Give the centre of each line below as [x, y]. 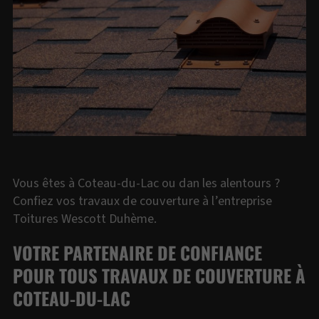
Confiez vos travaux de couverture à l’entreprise [143, 201]
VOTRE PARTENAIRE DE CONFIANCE [138, 252]
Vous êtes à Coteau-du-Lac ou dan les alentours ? [147, 183]
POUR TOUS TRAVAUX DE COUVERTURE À [159, 275]
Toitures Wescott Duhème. [85, 219]
